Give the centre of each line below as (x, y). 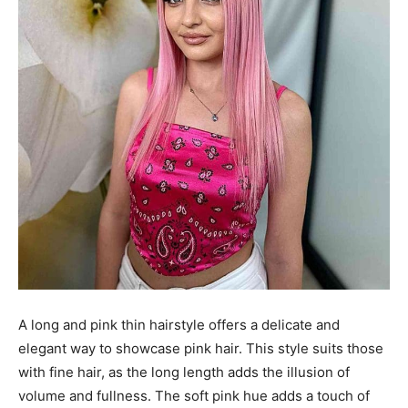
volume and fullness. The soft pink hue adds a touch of (194, 395)
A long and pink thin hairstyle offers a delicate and (179, 324)
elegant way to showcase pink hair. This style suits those (201, 348)
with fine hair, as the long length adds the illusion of (184, 372)
